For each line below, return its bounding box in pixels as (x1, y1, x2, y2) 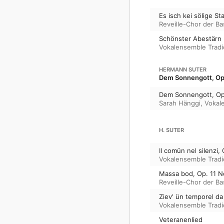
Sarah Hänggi (159, 98, 200, 107)
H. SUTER (159, 126, 184, 133)
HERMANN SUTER (159, 66, 206, 73)
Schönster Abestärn (159, 34, 221, 42)
